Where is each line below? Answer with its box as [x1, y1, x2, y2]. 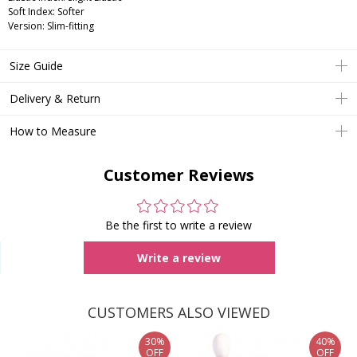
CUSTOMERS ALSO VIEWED [87, 303, 270, 323]
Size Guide [10, 58, 63, 74]
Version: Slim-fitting [8, 19, 94, 33]
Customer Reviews [103, 164, 254, 186]
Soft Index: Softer [8, 5, 84, 19]
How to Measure [10, 124, 96, 139]
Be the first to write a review [105, 218, 252, 233]
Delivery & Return [10, 91, 100, 107]
